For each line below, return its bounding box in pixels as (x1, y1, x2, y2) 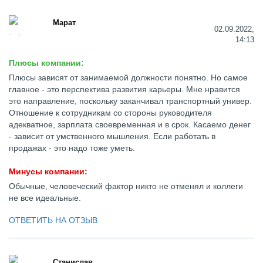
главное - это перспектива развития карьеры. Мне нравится (9, 85, 240, 94)
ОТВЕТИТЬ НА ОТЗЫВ (9, 215, 97, 225)
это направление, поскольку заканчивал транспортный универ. (9, 96, 252, 106)
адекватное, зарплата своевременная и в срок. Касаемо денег (9, 120, 251, 129)
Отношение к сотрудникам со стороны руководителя (9, 108, 212, 117)
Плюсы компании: (9, 58, 84, 68)
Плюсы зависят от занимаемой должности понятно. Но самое (9, 73, 248, 82)
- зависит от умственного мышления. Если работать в (9, 131, 215, 141)
